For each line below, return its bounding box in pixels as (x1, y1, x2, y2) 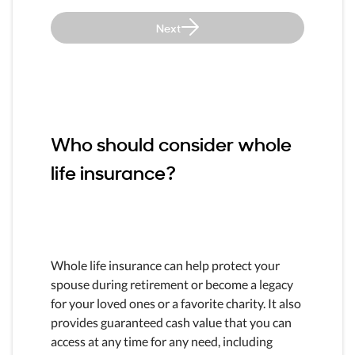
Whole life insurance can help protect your (51, 257, 280, 273)
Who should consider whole (51, 128, 292, 158)
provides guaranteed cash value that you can (51, 314, 292, 330)
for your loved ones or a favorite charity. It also (51, 295, 301, 311)
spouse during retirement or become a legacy (51, 276, 293, 292)
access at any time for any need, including (51, 333, 273, 349)
